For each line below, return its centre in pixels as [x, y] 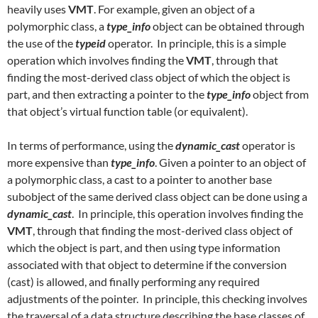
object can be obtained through [227, 26]
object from [280, 94]
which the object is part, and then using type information [144, 247]
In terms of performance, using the [91, 145]
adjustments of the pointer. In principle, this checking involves [157, 298]
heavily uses [38, 9]
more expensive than [59, 162]
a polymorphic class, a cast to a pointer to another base [139, 179]
